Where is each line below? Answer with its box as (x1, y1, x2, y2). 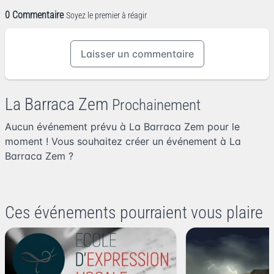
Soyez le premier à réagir (66, 10, 147, 20)
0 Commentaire (5, 9, 64, 21)
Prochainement (112, 96, 201, 114)
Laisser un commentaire (80, 48, 194, 61)
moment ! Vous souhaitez (5, 135, 125, 148)
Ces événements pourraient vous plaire (5, 202, 263, 223)
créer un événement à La (125, 135, 241, 148)
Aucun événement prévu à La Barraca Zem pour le (5, 120, 240, 133)
